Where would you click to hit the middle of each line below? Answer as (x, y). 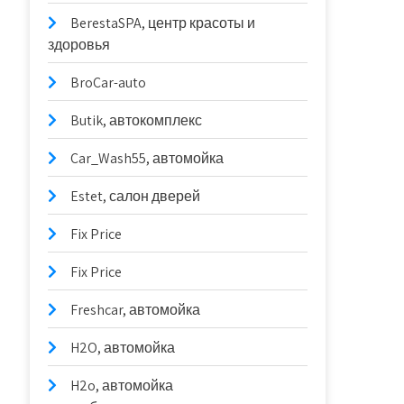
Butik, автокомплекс (137, 120)
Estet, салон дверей (136, 196)
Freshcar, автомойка (136, 310)
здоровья (79, 45)
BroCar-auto (109, 83)
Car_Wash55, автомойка (147, 158)
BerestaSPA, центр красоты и (163, 23)
